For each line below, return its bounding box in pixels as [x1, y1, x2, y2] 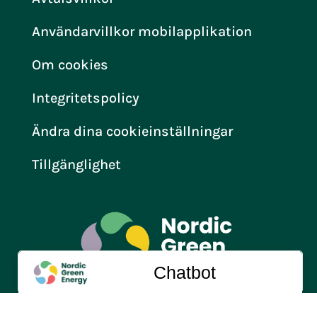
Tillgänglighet [31, 156, 121, 173]
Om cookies [31, 56, 108, 73]
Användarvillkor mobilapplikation [31, 23, 252, 40]
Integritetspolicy [31, 89, 139, 106]
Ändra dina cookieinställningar [31, 122, 233, 139]
